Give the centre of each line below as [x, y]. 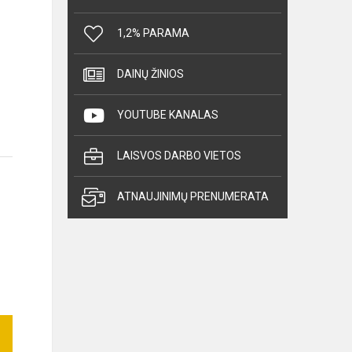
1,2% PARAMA [153, 33]
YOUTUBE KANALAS [168, 115]
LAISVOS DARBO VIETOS [179, 156]
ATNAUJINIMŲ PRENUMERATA [193, 197]
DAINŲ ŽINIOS [150, 74]
